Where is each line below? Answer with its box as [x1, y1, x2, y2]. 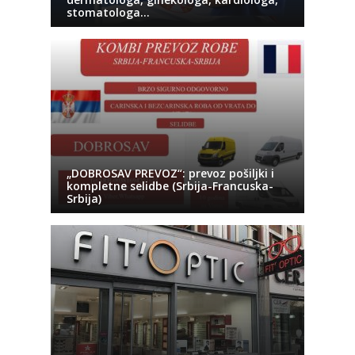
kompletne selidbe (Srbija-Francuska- [67, 178, 273, 193]
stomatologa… [67, 5, 150, 20]
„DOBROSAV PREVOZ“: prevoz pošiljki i [67, 166, 274, 181]
